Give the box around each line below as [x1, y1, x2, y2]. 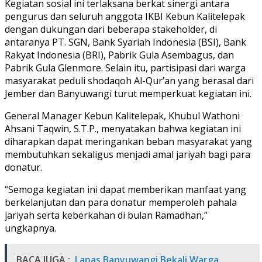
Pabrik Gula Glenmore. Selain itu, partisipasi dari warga [5, 61, 246, 74]
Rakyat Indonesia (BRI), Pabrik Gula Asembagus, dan [5, 48, 234, 61]
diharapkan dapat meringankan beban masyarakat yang [5, 135, 252, 148]
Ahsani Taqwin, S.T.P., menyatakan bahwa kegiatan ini [5, 122, 241, 135]
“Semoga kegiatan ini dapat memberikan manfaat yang [5, 182, 246, 196]
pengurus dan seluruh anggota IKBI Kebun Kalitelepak [5, 9, 245, 23]
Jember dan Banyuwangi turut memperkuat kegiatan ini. [5, 87, 251, 100]
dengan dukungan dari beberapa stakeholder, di [5, 22, 217, 36]
